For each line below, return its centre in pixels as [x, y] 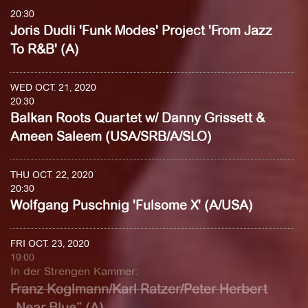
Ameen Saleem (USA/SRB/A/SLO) [111, 136]
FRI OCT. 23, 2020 [50, 243]
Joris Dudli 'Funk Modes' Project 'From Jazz [141, 31]
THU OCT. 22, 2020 [52, 175]
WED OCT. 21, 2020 [53, 87]
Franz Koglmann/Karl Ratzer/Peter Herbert [139, 289]
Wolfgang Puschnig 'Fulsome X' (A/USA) [132, 205]
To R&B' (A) [45, 49]
